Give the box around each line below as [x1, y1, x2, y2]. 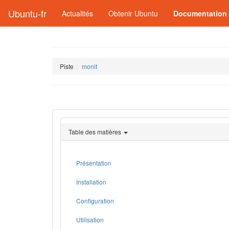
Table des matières [68, 127, 121, 136]
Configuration [76, 196, 114, 205]
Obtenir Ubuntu [108, 8, 158, 18]
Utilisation [76, 215, 104, 224]
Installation [76, 177, 106, 186]
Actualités [62, 8, 93, 18]
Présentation [76, 158, 111, 167]
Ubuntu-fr [8, 7, 47, 20]
